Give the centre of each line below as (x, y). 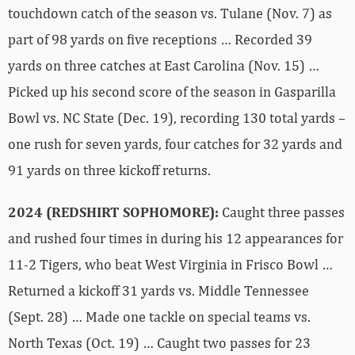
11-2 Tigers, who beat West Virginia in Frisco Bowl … (170, 264)
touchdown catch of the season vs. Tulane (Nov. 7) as (170, 13)
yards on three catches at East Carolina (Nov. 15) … (164, 65)
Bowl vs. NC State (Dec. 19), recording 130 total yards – (177, 117)
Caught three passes (282, 212)
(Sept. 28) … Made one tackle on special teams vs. (159, 316)
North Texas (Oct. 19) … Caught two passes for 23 (159, 342)
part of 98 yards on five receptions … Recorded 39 (160, 39)
